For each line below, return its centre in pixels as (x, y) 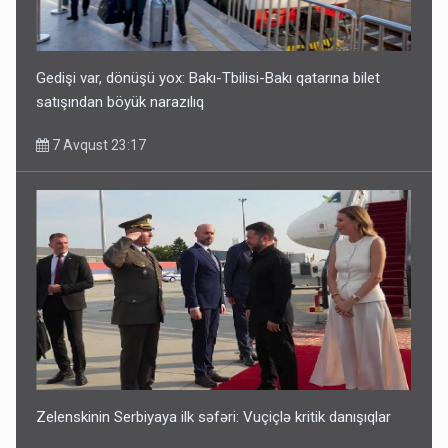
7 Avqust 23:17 (98, 144)
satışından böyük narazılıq (120, 101)
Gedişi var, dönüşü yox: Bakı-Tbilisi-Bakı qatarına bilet (208, 77)
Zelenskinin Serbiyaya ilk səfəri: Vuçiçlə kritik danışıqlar (214, 416)
